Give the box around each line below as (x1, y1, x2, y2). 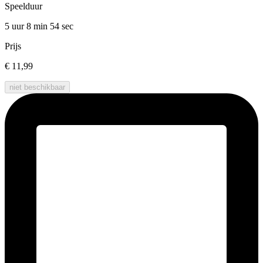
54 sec (50, 21, 73, 32)
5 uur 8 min (5, 21, 50, 32)
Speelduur (5, 1, 42, 12)
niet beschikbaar (9, 83, 65, 92)
